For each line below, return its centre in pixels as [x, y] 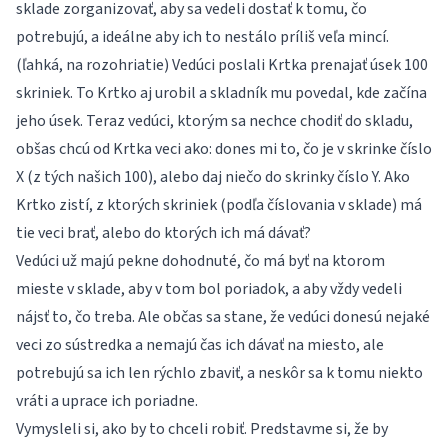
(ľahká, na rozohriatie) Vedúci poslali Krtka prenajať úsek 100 [222, 65]
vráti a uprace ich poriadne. [107, 401]
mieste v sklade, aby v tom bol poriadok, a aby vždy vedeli [209, 289]
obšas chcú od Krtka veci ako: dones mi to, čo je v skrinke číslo [224, 149]
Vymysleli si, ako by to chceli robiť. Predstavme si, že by [202, 429]
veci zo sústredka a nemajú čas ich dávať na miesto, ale [200, 345]
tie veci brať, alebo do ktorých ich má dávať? [163, 233]
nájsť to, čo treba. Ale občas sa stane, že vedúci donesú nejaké [223, 317]
